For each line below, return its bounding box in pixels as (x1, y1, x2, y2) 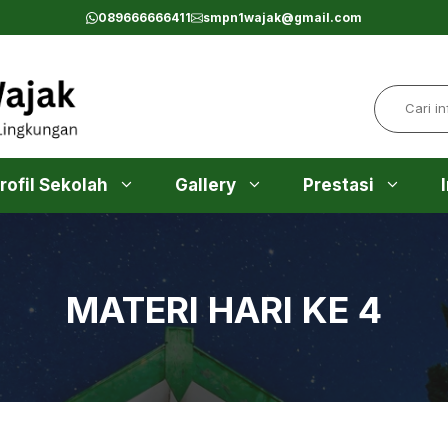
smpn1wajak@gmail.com (203, 10, 362, 25)
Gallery (175, 175, 236, 196)
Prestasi (303, 175, 374, 196)
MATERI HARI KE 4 (66, 288, 382, 333)
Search (373, 85, 428, 106)
